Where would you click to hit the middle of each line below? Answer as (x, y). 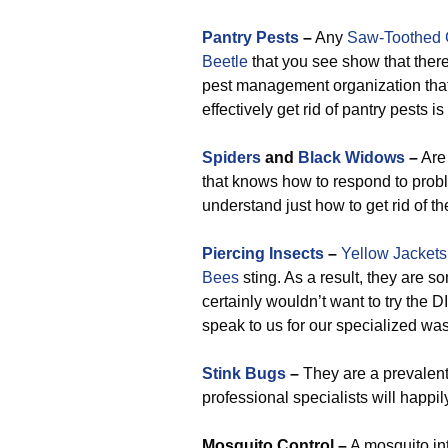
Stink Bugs (244, 373)
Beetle (225, 61)
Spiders (231, 157)
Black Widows (351, 157)
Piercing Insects (263, 253)
